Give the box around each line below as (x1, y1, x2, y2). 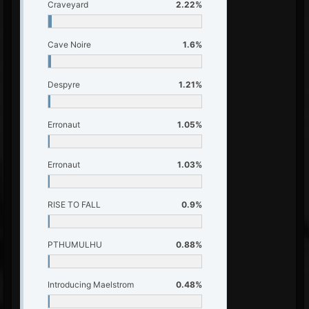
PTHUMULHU (48, 239, 102, 250)
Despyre (48, 79, 80, 90)
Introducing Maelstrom (48, 279, 134, 290)
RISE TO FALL (48, 199, 101, 210)
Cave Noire (48, 39, 91, 50)
